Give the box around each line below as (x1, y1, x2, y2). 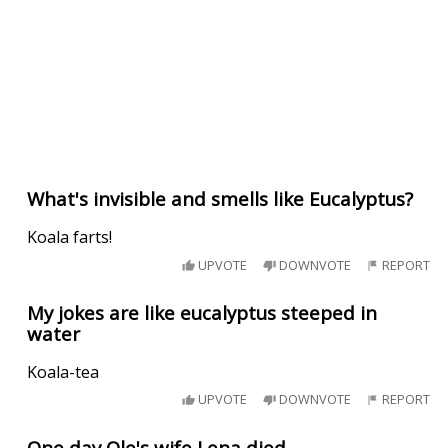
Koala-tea (27, 360, 100, 383)
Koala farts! (27, 226, 113, 249)
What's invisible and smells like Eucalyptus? (27, 186, 414, 212)
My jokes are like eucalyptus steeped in (27, 300, 378, 326)
